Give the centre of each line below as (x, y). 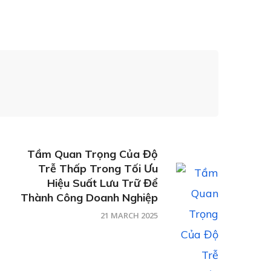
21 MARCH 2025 (129, 216)
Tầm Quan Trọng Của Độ (93, 154)
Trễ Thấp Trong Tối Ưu (98, 169)
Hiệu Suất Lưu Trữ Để (103, 183)
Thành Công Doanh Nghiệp (89, 198)
